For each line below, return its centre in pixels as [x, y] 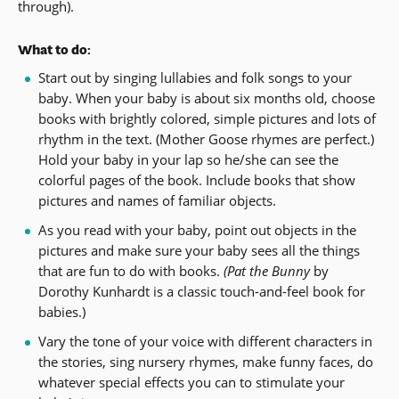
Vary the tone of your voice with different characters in [205, 341]
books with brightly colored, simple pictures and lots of [207, 118]
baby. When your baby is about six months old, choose [206, 98]
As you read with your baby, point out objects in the [197, 230]
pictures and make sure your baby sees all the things [199, 250]
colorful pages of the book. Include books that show [196, 180]
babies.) [61, 312]
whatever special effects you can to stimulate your [191, 382]
